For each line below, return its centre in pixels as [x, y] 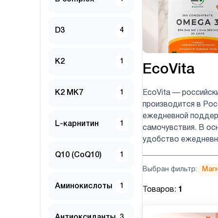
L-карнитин [77, 124]
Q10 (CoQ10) [78, 155]
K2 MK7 [69, 93]
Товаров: [160, 190]
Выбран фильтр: [170, 169]
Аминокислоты [84, 187]
